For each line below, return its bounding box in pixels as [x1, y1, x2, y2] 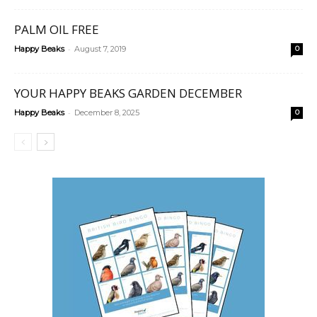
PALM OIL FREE [14, 21, 99, 38]
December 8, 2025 [74, 107, 139, 117]
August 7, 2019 [74, 43, 126, 54]
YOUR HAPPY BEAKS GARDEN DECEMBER [14, 84, 242, 101]
